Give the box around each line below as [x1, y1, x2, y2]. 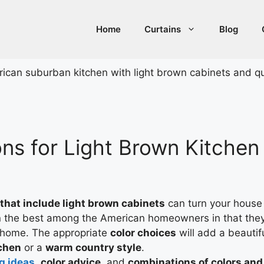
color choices [110, 226, 176, 239]
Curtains [144, 24, 181, 35]
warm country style [45, 241, 141, 253]
